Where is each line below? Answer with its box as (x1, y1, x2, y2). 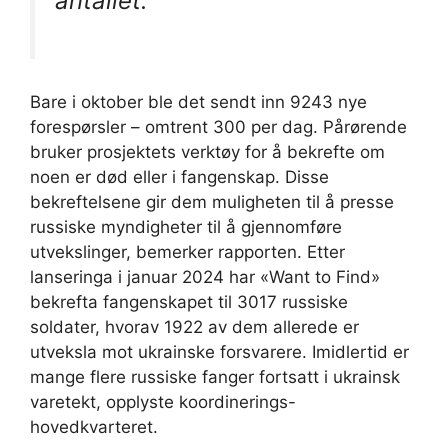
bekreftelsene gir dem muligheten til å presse (30, 191, 394, 212)
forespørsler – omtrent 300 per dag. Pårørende (30, 116, 407, 137)
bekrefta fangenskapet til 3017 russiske (30, 291, 348, 312)
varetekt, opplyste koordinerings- (30, 391, 296, 412)
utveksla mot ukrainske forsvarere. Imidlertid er (30, 341, 409, 362)
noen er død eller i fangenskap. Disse (30, 166, 329, 187)
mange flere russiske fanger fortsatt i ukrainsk (30, 366, 400, 387)
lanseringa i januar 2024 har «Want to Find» (30, 266, 380, 287)
